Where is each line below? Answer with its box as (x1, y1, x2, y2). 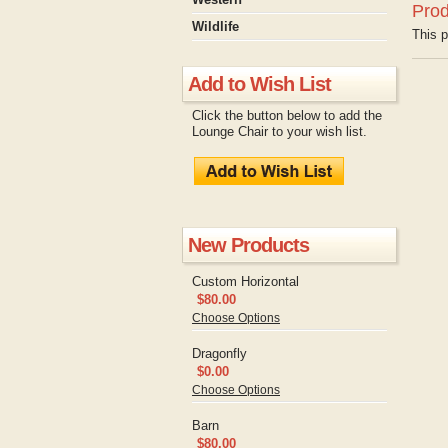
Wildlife (192, 19, 239, 34)
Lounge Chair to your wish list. (192, 124, 367, 139)
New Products (188, 233, 309, 256)
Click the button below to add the (192, 108, 382, 123)
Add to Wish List (188, 72, 331, 95)
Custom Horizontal (192, 274, 299, 289)
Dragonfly (192, 346, 247, 361)
